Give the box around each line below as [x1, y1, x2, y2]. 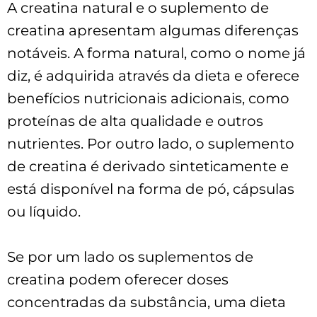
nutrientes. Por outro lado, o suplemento [7, 134, 294, 152]
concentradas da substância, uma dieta [7, 293, 286, 311]
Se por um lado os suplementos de [7, 248, 253, 265]
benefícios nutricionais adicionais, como [7, 89, 289, 107]
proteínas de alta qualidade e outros [7, 112, 263, 129]
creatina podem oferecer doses [7, 270, 229, 288]
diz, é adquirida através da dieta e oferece [7, 67, 299, 84]
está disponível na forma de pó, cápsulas [7, 180, 294, 197]
